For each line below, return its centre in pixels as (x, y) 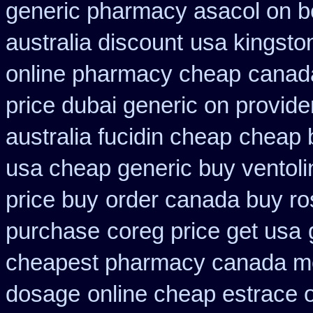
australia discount (94, 43)
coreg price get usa (204, 231)
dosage (43, 294)
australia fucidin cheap (119, 137)
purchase (53, 231)
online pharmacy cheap (123, 74)
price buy (52, 200)
